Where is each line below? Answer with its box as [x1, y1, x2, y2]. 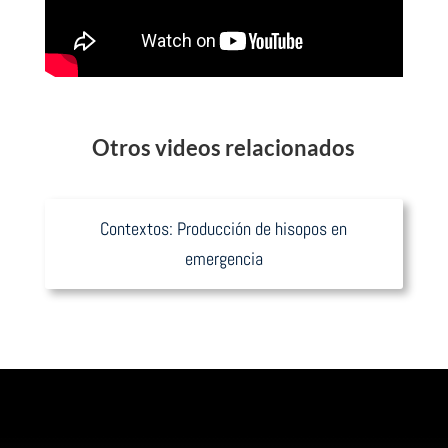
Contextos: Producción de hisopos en [100, 217, 348, 240]
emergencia [184, 247, 263, 270]
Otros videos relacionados [92, 134, 356, 161]
